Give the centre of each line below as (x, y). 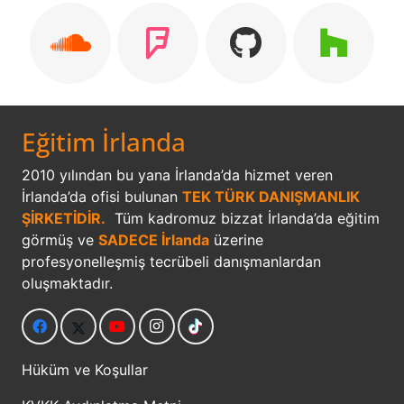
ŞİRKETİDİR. (64, 219)
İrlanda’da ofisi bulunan (102, 197)
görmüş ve (60, 240)
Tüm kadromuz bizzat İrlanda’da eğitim (243, 219)
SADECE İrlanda (154, 240)
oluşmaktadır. (67, 284)
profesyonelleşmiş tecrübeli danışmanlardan (171, 262)
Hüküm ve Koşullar (85, 370)
